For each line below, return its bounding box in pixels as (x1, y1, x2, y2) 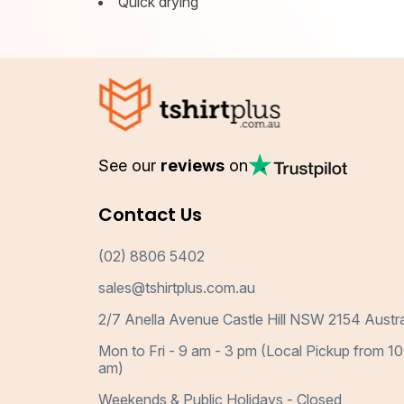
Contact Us (98, 202, 203, 228)
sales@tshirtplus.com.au (98, 279, 256, 298)
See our (98, 156, 161, 175)
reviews (161, 156, 225, 175)
